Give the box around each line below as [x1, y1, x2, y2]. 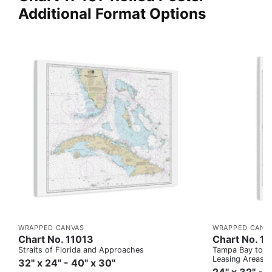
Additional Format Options [18, 4, 206, 22]
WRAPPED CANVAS [18, 223, 84, 232]
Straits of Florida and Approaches [18, 245, 144, 254]
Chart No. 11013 [18, 233, 93, 245]
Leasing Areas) [212, 254, 267, 263]
